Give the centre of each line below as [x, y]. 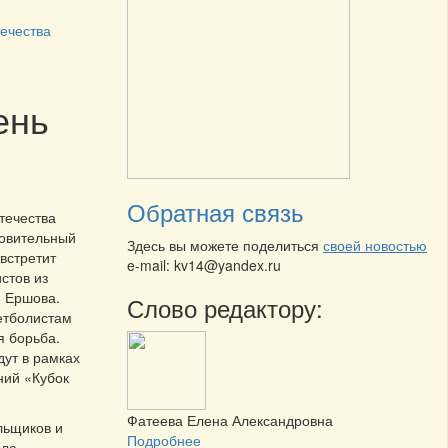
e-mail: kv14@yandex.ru [204, 265]
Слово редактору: [225, 308]
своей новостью [375, 245]
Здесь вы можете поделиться [225, 245]
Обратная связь [215, 212]
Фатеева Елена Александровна [230, 420]
